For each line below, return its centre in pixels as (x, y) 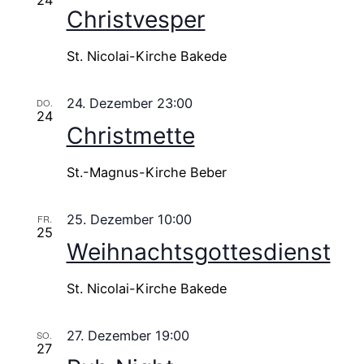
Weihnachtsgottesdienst (198, 251)
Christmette (130, 135)
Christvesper (136, 19)
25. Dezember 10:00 (129, 219)
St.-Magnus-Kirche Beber (146, 172)
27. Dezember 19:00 (128, 335)
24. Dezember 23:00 (129, 103)
